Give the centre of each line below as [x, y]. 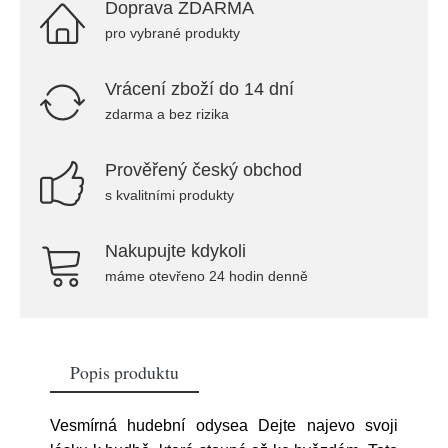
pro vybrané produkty [172, 33]
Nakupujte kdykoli [175, 251]
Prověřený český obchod [203, 170]
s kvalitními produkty [169, 195]
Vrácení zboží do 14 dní [199, 89]
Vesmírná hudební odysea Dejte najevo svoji [224, 425]
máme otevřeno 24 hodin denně [206, 276]
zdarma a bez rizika [167, 114]
